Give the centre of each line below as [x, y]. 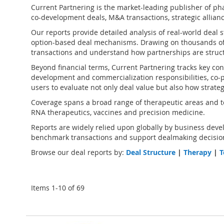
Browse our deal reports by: [78, 152]
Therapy [197, 152]
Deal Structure [151, 152]
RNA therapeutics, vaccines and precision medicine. [118, 112]
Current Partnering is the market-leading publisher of [122, 7]
